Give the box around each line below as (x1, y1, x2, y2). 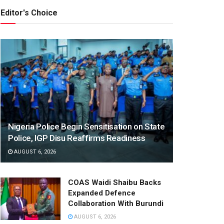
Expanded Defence (68, 188, 135, 197)
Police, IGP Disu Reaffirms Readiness (8, 132, 145, 143)
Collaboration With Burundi (68, 198, 163, 208)
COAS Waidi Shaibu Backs (68, 177, 161, 187)
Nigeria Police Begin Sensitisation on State (8, 121, 165, 131)
